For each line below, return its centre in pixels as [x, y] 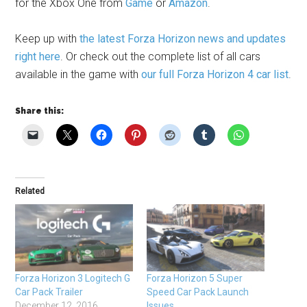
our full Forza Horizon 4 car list [215, 75]
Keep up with [48, 39]
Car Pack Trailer [49, 292]
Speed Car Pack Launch [198, 292]
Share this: [40, 111]
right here [38, 57]
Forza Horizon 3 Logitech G [73, 279]
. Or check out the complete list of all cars [161, 57]
